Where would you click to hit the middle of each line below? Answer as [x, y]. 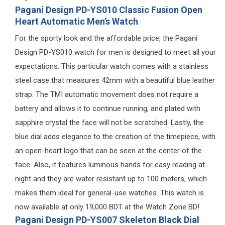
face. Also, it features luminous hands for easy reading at [110, 164]
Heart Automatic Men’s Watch [77, 21]
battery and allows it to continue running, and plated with [108, 108]
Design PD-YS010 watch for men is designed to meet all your [116, 52]
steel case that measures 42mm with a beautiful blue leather [115, 80]
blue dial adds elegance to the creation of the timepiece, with [115, 136]
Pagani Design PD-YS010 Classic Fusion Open [109, 10]
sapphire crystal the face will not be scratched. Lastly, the [109, 122]
